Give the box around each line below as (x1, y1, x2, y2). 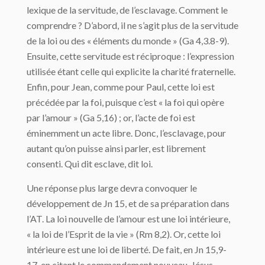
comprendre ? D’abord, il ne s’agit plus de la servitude (27, 20, 238, 31)
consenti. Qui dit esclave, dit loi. (27, 158, 153, 169)
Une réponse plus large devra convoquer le (27, 182, 197, 193)
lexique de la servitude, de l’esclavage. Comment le (27, 4, 228, 15)
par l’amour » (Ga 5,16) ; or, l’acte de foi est (27, 112, 195, 123)
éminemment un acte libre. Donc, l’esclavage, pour (27, 127, 226, 138)
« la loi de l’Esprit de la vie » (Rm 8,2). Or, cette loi (27, 228, 221, 240)
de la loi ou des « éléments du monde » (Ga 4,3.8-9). (27, 35, 229, 46)
